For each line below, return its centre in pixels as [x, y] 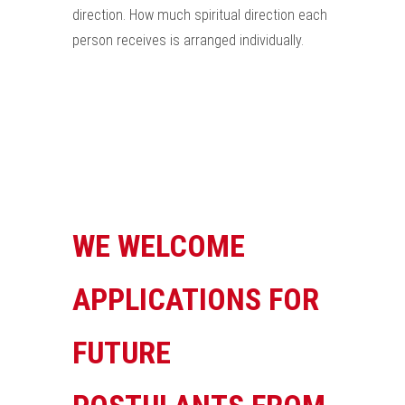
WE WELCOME [159, 246]
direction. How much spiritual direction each [200, 15]
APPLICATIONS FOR [196, 299]
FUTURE [122, 353]
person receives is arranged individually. [188, 40]
